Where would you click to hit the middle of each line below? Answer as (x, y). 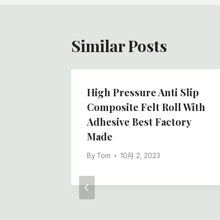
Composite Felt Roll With (146, 107)
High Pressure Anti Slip (143, 92)
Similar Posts (119, 46)
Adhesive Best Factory (139, 122)
